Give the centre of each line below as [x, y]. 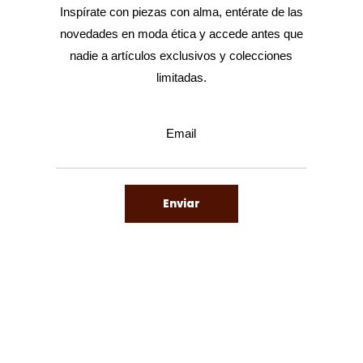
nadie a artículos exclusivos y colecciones [181, 56]
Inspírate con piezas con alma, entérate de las [181, 12]
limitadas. [181, 78]
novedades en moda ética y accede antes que [181, 34]
